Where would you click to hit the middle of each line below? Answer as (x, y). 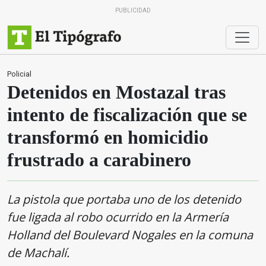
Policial (19, 74)
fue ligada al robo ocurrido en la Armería (118, 217)
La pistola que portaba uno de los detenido (124, 199)
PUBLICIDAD (133, 10)
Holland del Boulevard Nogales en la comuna (130, 235)
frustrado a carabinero (99, 160)
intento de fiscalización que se (127, 115)
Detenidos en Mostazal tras (116, 92)
